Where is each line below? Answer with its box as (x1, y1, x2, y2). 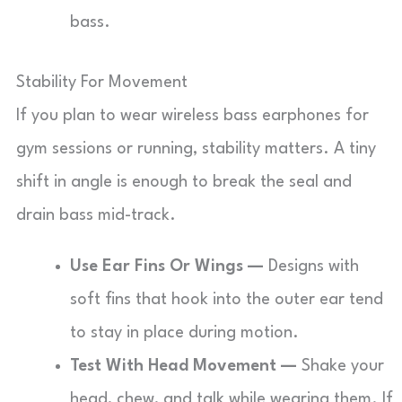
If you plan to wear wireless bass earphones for (16, 108, 369, 124)
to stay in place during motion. (70, 325, 299, 341)
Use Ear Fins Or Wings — (70, 258, 264, 275)
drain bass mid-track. (16, 207, 176, 223)
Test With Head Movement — (70, 358, 297, 374)
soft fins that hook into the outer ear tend (70, 292, 383, 308)
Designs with (264, 258, 359, 275)
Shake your (297, 358, 384, 374)
